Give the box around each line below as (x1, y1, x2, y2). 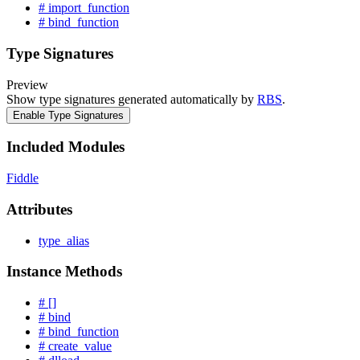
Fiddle (6, 171, 39, 186)
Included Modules (6, 138, 125, 156)
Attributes (6, 200, 72, 218)
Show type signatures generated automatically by (6, 92, 257, 106)
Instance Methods (6, 263, 122, 280)
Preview (6, 77, 48, 92)
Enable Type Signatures (13, 108, 124, 121)
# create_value (39, 339, 112, 354)
